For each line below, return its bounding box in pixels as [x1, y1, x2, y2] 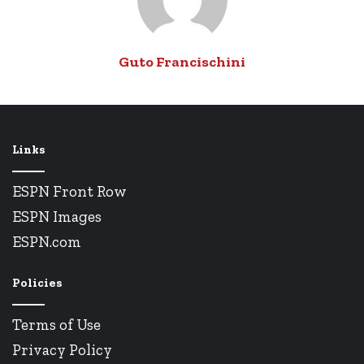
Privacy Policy [12, 340, 112, 360]
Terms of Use [12, 315, 101, 335]
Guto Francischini [119, 53, 245, 71]
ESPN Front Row [12, 182, 127, 201]
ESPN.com [12, 232, 81, 252]
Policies [12, 275, 63, 291]
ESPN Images [12, 207, 102, 227]
